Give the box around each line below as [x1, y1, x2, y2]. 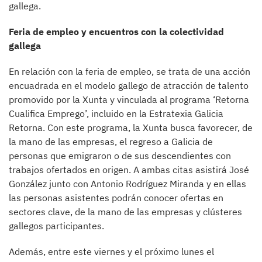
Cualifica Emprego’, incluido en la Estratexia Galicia [9, 107, 223, 119]
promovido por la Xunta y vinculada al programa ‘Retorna [9, 93, 249, 105]
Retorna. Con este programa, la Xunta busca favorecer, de [9, 121, 253, 133]
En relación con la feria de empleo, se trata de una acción [9, 65, 250, 77]
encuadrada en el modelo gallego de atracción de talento [9, 79, 249, 91]
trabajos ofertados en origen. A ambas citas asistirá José [9, 163, 249, 175]
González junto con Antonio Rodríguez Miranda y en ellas [9, 177, 246, 189]
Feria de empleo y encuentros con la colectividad [9, 25, 224, 37]
